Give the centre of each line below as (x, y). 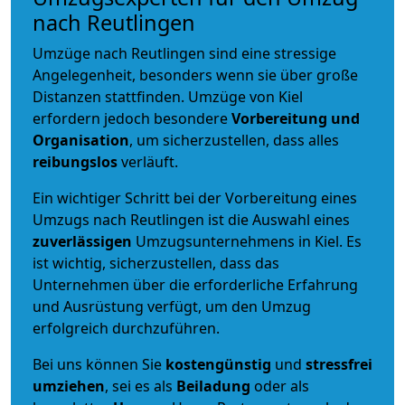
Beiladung (213, 386)
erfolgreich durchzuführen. (126, 328)
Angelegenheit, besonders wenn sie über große (195, 75)
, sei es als (141, 386)
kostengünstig (218, 364)
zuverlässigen (84, 241)
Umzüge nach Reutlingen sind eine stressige (184, 53)
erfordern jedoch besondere (132, 118)
